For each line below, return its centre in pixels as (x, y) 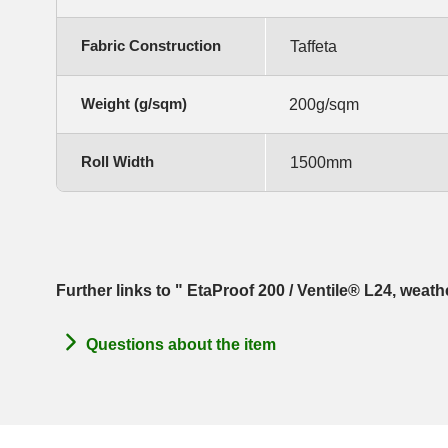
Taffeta (313, 47)
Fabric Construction (151, 46)
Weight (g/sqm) (134, 104)
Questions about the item (181, 344)
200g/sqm (324, 105)
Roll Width (117, 162)
